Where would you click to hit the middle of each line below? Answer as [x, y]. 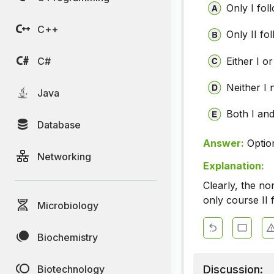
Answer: [224, 143]
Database [59, 124]
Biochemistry [68, 237]
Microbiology [68, 205]
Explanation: [234, 166]
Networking [64, 156]
